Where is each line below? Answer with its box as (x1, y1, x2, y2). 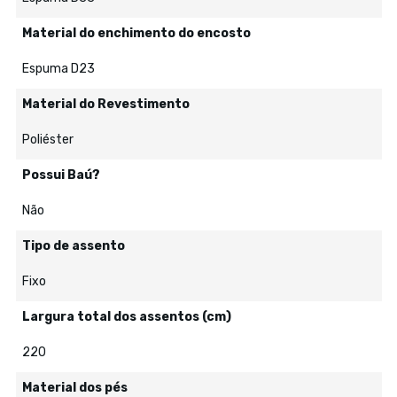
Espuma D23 (21, 61, 95, 76)
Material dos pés (21, 380, 128, 395)
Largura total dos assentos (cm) (21, 309, 231, 324)
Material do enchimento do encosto (21, 26, 251, 41)
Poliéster (21, 132, 74, 147)
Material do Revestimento (21, 97, 190, 112)
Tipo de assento (21, 238, 125, 253)
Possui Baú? (21, 167, 100, 183)
